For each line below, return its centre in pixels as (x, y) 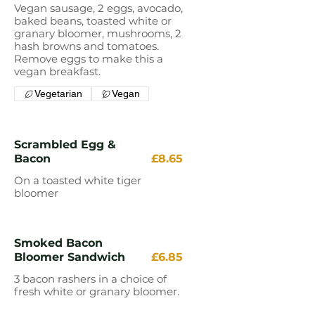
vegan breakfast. (57, 71)
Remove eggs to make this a (89, 59)
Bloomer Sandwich (70, 257)
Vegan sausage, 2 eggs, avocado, (98, 8)
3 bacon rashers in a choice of (90, 279)
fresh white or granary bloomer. (97, 291)
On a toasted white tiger (78, 180)
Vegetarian (58, 94)
